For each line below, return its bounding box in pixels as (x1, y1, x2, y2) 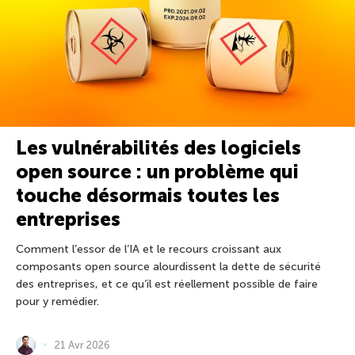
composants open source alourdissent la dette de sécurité (16, 259, 321, 273)
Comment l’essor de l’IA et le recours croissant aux (16, 242, 281, 256)
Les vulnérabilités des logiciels (16, 136, 301, 159)
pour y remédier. (16, 294, 99, 308)
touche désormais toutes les (16, 183, 280, 207)
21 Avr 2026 (55, 338, 110, 351)
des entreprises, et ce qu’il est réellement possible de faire (16, 277, 318, 291)
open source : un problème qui (16, 159, 299, 183)
